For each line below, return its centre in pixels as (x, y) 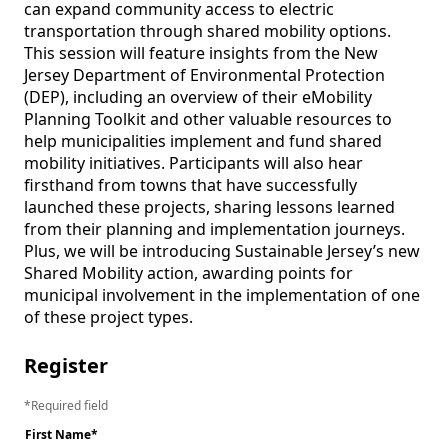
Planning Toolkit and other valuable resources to (208, 119)
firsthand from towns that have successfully (190, 185)
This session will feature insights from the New (201, 53)
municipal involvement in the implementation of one (222, 295)
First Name (58, 434)
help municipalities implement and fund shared (203, 141)
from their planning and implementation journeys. (214, 229)
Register (66, 365)
